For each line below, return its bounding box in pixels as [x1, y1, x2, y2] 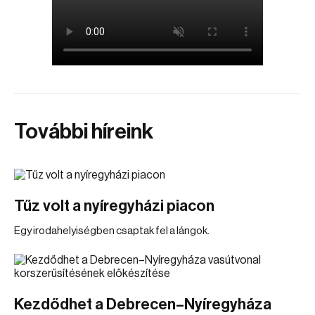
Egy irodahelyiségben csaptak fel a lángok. [14, 226, 210, 236]
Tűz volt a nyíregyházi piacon [14, 198, 214, 214]
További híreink [14, 121, 153, 142]
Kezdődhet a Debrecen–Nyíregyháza [14, 297, 271, 312]
